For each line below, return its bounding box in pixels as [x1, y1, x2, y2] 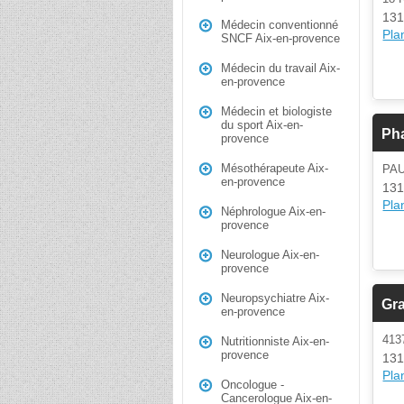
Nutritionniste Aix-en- [221, 335, 329, 348]
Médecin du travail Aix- [221, 61, 340, 75]
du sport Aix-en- [221, 118, 303, 132]
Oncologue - [221, 378, 284, 391]
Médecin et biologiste [221, 105, 332, 118]
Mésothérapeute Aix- [221, 161, 328, 175]
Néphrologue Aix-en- [221, 205, 326, 218]
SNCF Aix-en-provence [221, 32, 340, 45]
